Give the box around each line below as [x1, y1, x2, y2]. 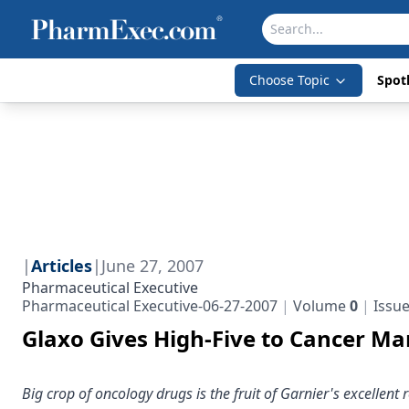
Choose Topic [248, 71, 330, 89]
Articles [31, 255, 92, 277]
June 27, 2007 [101, 255, 204, 277]
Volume [289, 296, 350, 316]
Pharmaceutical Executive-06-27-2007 [22, 296, 278, 316]
